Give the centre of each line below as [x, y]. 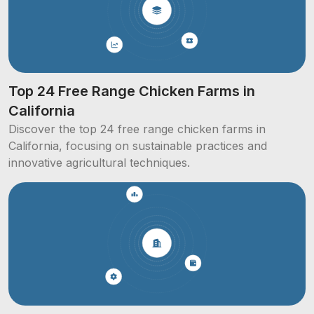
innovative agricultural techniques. [99, 162]
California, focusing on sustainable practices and [138, 145]
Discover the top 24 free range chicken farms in [137, 129]
